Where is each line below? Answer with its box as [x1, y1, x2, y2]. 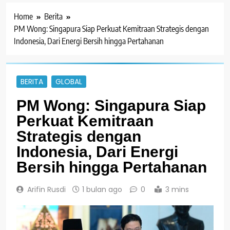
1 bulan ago [82, 184, 122, 195]
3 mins [165, 184, 189, 195]
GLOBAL [55, 76, 82, 87]
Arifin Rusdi [27, 184, 66, 195]
